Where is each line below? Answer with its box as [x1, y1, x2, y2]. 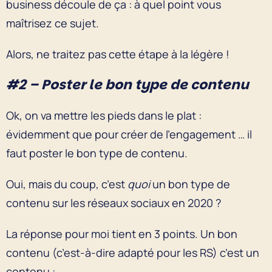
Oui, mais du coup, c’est [6, 176, 127, 191]
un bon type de [150, 176, 230, 191]
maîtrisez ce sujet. [6, 15, 99, 30]
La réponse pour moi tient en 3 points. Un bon [6, 226, 237, 241]
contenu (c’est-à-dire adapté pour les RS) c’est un [6, 245, 259, 260]
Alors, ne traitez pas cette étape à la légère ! [6, 46, 229, 61]
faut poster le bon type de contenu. [6, 145, 188, 160]
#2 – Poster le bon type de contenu [6, 75, 252, 94]
